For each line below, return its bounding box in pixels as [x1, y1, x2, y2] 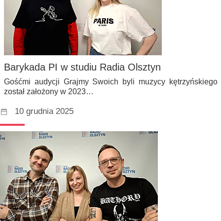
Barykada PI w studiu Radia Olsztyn [4, 62, 161, 73]
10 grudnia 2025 [15, 107, 74, 116]
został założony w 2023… [4, 87, 94, 96]
